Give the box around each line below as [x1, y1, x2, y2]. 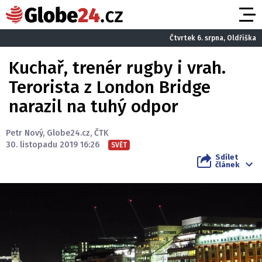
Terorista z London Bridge [9, 77, 211, 98]
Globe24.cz [47, 128, 90, 138]
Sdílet [215, 153, 238, 161]
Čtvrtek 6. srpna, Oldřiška [170, 33, 256, 42]
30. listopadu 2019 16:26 [6, 140, 99, 150]
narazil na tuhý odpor [9, 96, 178, 117]
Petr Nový [6, 128, 43, 138]
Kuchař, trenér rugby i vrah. [9, 57, 226, 78]
